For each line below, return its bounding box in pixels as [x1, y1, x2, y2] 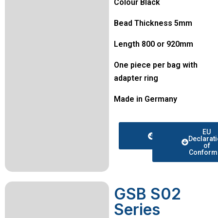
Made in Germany [114, 94, 177, 104]
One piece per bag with [114, 60, 198, 70]
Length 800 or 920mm [114, 39, 193, 49]
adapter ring [114, 73, 158, 83]
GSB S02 [114, 184, 181, 203]
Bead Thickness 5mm [114, 18, 192, 28]
